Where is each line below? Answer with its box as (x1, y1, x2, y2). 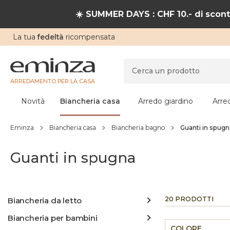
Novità (21, 97, 45, 106)
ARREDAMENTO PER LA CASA (10, 77, 95, 85)
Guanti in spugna (10, 149, 136, 166)
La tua (13, 32, 37, 42)
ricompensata (64, 32, 115, 42)
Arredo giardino (138, 97, 193, 106)
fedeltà (37, 32, 64, 42)
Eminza (10, 124, 34, 131)
